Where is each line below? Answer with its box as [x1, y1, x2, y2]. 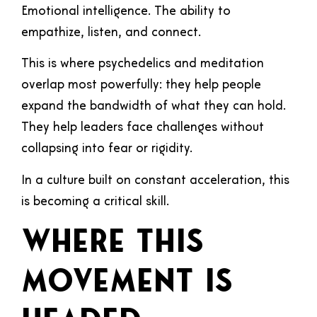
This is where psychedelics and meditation [21, 57, 264, 71]
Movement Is [21, 268, 233, 300]
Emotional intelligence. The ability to [21, 5, 231, 19]
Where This [21, 229, 204, 260]
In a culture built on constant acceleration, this [21, 173, 289, 188]
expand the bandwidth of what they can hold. [21, 100, 286, 114]
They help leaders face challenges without [21, 121, 264, 135]
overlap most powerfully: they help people [21, 79, 261, 93]
